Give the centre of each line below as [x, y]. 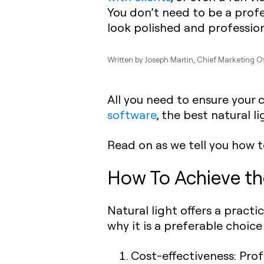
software [132, 115]
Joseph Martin [169, 60]
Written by [126, 60]
